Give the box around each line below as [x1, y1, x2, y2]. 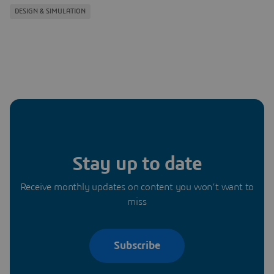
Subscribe [114, 240, 160, 251]
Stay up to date [72, 154, 202, 174]
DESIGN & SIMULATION [15, 8, 86, 15]
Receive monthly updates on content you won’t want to [20, 182, 254, 193]
